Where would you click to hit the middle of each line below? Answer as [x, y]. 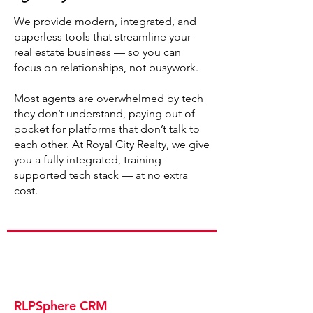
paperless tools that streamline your [102, 37]
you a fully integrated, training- [89, 160]
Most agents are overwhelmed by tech [109, 98]
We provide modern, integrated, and [105, 21]
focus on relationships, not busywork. [106, 67]
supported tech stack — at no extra [101, 175]
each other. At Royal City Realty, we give [112, 144]
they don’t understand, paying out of [104, 114]
